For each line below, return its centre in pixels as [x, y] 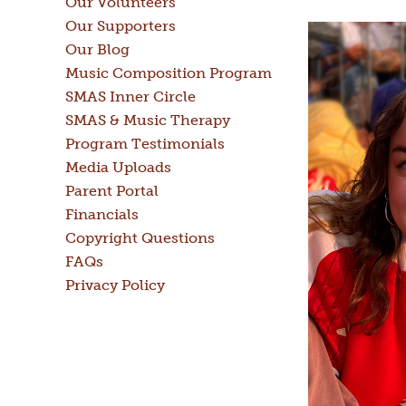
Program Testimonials [145, 144]
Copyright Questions [140, 238]
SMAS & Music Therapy [148, 120]
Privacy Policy [115, 285]
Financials [102, 214]
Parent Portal [112, 191]
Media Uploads [118, 167]
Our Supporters [121, 26]
